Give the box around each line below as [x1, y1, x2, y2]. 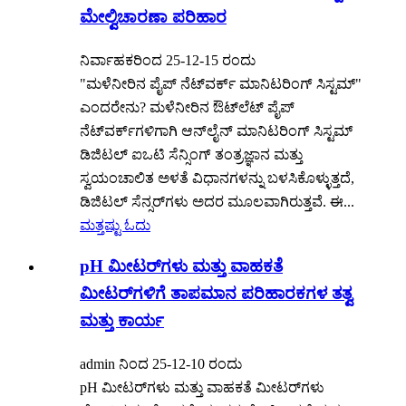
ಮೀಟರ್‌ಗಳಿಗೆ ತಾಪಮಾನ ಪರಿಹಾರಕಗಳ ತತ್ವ [80, 284, 353, 304]
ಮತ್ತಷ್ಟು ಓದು [80, 217, 150, 233]
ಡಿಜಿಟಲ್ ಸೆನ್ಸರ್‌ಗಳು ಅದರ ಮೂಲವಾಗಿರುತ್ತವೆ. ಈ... [80, 193, 354, 209]
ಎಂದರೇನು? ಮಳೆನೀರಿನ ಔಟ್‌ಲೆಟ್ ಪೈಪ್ [80, 99, 295, 115]
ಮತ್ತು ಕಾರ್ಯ [80, 311, 164, 331]
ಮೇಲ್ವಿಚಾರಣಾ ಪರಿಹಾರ [80, 6, 227, 26]
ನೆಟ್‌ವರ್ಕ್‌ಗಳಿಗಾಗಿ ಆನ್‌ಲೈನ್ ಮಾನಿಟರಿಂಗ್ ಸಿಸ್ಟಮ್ [80, 122, 353, 139]
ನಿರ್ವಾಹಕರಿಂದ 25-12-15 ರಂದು [80, 52, 256, 68]
